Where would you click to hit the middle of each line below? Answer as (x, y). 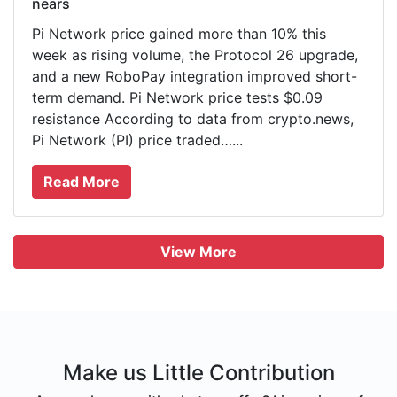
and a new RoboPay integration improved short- (195, 76)
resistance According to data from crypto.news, (193, 118)
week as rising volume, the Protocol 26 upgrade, (195, 54)
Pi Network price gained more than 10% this (179, 33)
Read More (82, 181)
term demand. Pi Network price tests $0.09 (177, 97)
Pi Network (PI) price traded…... (137, 140)
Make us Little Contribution (198, 372)
